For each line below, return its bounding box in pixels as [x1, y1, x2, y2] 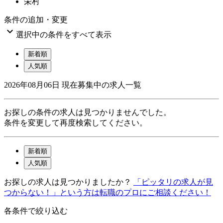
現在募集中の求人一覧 [62, 80, 141, 89]
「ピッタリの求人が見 [133, 177, 213, 186]
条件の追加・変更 [4, 15, 68, 24]
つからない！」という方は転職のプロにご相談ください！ [4, 188, 211, 197]
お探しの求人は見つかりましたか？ [4, 177, 131, 186]
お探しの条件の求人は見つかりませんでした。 [4, 108, 171, 116]
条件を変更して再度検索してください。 [4, 118, 147, 127]
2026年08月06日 [4, 80, 60, 89]
